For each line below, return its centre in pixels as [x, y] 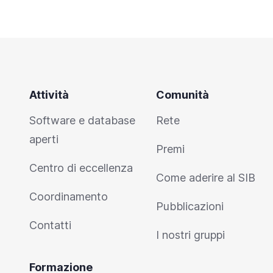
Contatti [50, 225]
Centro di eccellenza [81, 168]
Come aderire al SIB [206, 178]
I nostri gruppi [190, 235]
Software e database [82, 120]
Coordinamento [69, 197]
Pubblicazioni [190, 206]
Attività [49, 95]
